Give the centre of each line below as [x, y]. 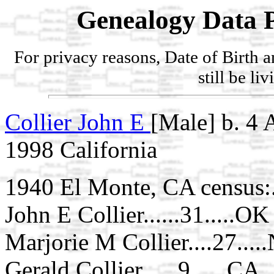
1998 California [81, 149]
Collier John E [78, 122]
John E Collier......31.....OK [137, 214]
